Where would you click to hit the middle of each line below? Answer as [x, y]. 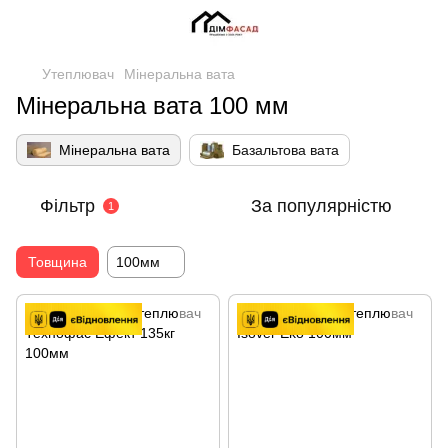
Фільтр [67, 206]
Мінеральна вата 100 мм [152, 105]
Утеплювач [78, 74]
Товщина [57, 262]
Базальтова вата [285, 150]
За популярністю [321, 206]
